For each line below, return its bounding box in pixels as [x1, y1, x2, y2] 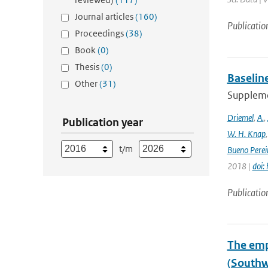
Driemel [227, 112, 254, 123]
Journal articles [75, 11, 135, 22]
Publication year [62, 115, 143, 129]
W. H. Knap [227, 128, 266, 139]
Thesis [75, 61, 101, 72]
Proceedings [75, 28, 126, 39]
